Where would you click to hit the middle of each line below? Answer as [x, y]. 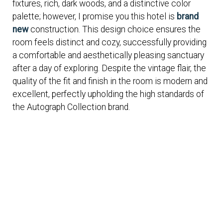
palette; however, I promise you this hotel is [95, 17]
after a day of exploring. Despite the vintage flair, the [109, 68]
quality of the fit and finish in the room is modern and [110, 81]
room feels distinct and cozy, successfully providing [110, 43]
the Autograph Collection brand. [71, 107]
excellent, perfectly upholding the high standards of [108, 94]
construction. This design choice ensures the [114, 30]
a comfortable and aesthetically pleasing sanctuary [108, 56]
